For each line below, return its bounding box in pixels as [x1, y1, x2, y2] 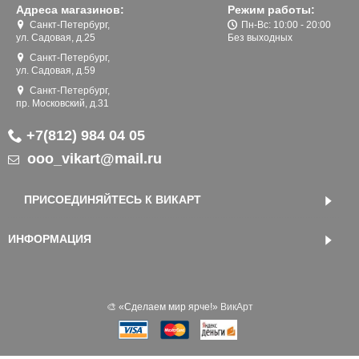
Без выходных [228, 32, 292, 44]
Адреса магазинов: [16, 3, 124, 17]
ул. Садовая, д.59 [16, 65, 95, 77]
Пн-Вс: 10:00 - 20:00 [241, 19, 331, 31]
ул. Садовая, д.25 [16, 32, 95, 44]
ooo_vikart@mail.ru [23, 151, 162, 167]
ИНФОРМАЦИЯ [8, 232, 91, 246]
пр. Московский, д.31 [16, 98, 109, 110]
